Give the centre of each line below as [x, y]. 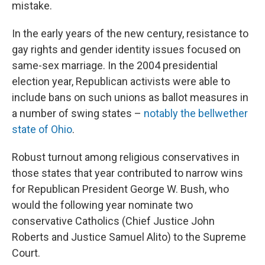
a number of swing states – [78, 114]
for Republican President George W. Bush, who [120, 189]
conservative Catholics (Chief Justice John [113, 221]
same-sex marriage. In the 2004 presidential [115, 66]
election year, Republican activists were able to [121, 82]
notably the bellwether [196, 114]
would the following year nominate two [102, 205]
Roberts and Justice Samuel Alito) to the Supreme [129, 237]
